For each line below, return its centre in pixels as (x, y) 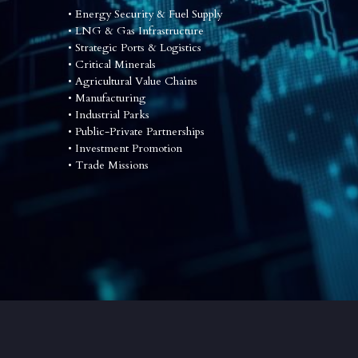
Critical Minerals (113, 65)
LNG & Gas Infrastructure (137, 31)
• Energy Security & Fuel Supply (145, 14)
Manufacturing (108, 98)
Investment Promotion (127, 149)
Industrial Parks (110, 115)
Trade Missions (110, 165)
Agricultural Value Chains (134, 82)
